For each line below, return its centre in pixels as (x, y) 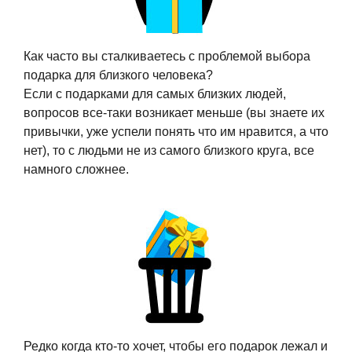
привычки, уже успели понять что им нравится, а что (176, 132)
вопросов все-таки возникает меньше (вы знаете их (174, 113)
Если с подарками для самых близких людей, (155, 94)
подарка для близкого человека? (118, 75)
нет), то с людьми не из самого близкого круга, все (169, 150)
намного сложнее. (76, 169)
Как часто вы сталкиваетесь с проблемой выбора (167, 56)
